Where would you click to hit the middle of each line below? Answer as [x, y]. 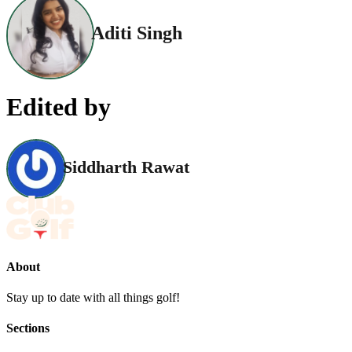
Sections [28, 328]
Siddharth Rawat [126, 167]
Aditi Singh [137, 33]
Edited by [59, 107]
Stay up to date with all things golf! [93, 297]
